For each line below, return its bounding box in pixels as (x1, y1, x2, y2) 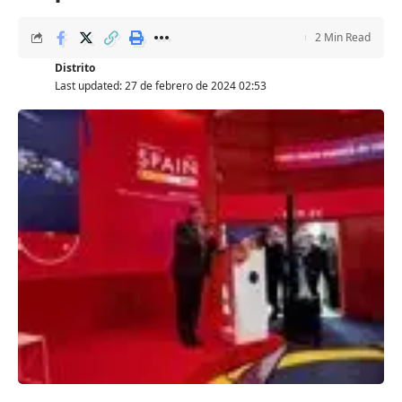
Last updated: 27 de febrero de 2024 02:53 (54, 77, 267, 93)
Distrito (54, 59, 95, 75)
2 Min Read (315, 29, 371, 45)
